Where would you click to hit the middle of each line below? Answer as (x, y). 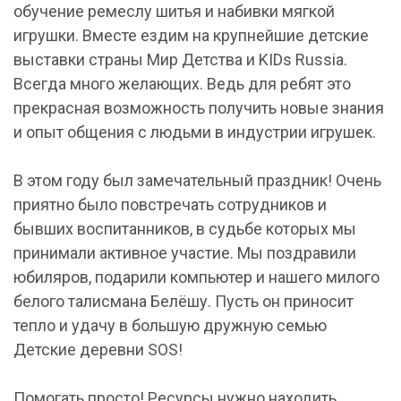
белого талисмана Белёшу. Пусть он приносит (183, 301)
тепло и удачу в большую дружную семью (170, 325)
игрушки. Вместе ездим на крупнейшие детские (191, 35)
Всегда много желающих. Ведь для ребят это (182, 84)
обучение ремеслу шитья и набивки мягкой (174, 11)
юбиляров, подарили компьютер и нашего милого (196, 277)
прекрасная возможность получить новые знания (199, 108)
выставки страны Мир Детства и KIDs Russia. (180, 60)
